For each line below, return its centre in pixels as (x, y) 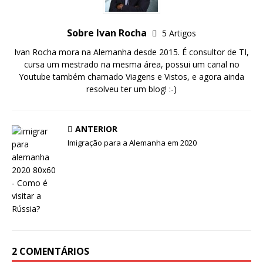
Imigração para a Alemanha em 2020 (132, 143)
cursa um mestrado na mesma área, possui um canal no (131, 65)
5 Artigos (179, 33)
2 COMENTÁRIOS (50, 252)
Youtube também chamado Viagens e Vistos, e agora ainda (131, 77)
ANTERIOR (96, 129)
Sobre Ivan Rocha (108, 33)
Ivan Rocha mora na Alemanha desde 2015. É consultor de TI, (131, 52)
